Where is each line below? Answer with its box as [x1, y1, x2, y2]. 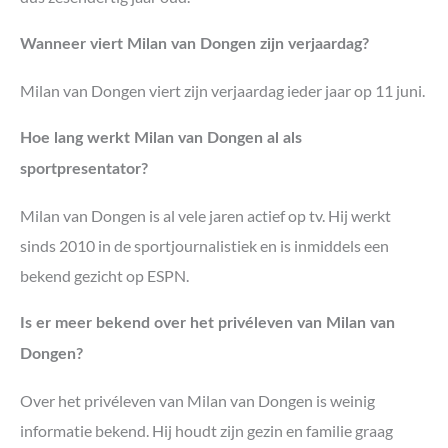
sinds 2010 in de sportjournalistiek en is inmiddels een [20, 235, 389, 255]
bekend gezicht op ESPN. [20, 265, 189, 285]
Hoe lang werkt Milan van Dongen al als [20, 130, 302, 147]
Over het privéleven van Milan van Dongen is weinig [20, 390, 375, 410]
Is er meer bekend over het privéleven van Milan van [20, 315, 395, 332]
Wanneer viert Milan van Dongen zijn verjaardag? [20, 36, 369, 53]
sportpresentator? [20, 161, 148, 178]
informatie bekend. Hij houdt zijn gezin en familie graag [20, 420, 393, 440]
